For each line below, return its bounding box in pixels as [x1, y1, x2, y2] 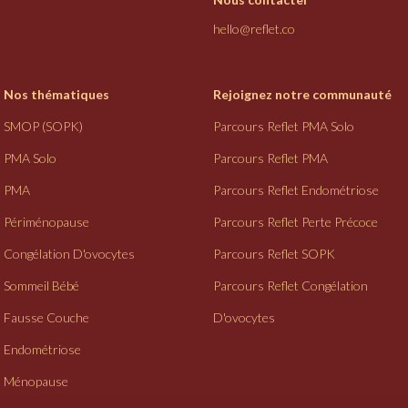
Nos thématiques [4, 87, 109, 103]
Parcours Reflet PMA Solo [213, 118, 354, 135]
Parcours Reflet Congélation [213, 278, 368, 294]
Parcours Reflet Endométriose [213, 182, 379, 199]
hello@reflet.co [213, 21, 295, 37]
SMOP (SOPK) [4, 118, 83, 135]
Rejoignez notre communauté [213, 87, 392, 103]
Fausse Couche [4, 310, 89, 326]
